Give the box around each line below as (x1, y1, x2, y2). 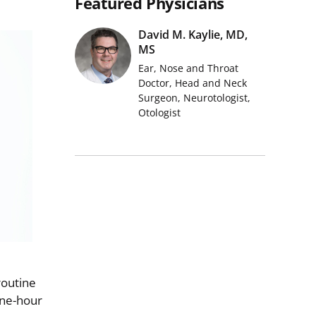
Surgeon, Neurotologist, (138, 91, 250, 104)
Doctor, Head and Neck (138, 76, 247, 90)
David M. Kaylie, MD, (138, 27, 248, 42)
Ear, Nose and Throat (138, 61, 238, 75)
